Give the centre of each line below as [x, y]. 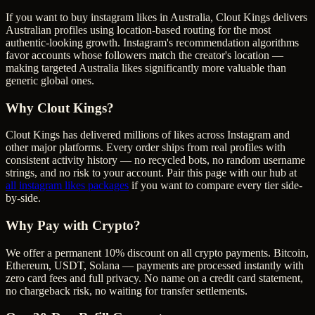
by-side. [23, 198]
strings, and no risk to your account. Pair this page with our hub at [151, 173]
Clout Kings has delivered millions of [90, 135]
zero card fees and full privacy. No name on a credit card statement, [154, 278]
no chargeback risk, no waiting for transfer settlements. [127, 290]
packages [107, 186]
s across [208, 135]
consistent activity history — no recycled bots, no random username [155, 160]
